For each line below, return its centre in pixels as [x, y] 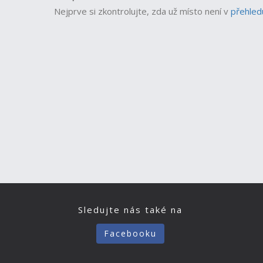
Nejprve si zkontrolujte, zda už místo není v [141, 11]
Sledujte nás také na [130, 210]
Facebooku [130, 233]
